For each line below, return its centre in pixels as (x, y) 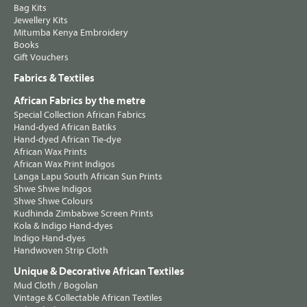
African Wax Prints (50, 152)
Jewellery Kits (41, 21)
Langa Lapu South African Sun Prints (88, 177)
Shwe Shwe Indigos (53, 189)
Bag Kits (30, 8)
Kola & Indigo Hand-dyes (63, 226)
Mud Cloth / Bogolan (56, 286)
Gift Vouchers (41, 58)
